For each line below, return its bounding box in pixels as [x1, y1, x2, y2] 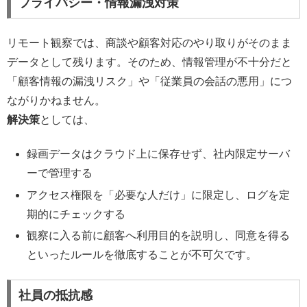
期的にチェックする [27, 208, 126, 220]
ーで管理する [27, 167, 93, 180]
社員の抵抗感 [18, 288, 93, 302]
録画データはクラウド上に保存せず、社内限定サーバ [27, 148, 291, 160]
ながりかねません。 [7, 95, 106, 107]
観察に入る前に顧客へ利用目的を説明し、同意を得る [27, 229, 291, 241]
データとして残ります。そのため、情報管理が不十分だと [7, 56, 292, 69]
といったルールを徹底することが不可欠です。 [27, 248, 258, 260]
